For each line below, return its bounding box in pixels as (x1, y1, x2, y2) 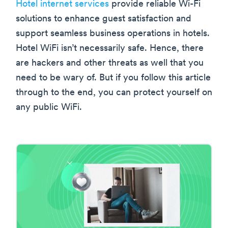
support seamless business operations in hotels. (16, 28, 210, 39)
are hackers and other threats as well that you (16, 58, 204, 68)
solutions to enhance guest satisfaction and (16, 14, 191, 24)
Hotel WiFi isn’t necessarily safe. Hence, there (16, 43, 204, 53)
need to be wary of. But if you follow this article (16, 73, 211, 83)
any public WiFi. (16, 102, 82, 112)
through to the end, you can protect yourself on (16, 88, 212, 98)
